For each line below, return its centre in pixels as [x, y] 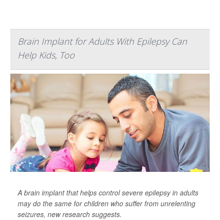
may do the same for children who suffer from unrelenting [107, 203]
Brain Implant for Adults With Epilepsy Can [102, 41]
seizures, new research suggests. [70, 214]
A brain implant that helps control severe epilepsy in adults [108, 192]
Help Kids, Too [46, 55]
